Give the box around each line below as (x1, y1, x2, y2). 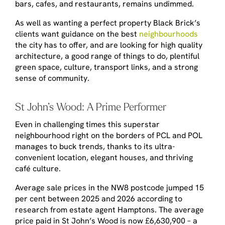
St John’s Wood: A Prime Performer (15, 99, 166, 113)
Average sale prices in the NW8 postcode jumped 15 (15, 182, 204, 193)
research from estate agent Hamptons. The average (15, 204, 204, 215)
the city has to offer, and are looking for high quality (15, 39, 202, 50)
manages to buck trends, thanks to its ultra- (15, 141, 175, 152)
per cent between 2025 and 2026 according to (15, 193, 182, 204)
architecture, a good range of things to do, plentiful (15, 50, 199, 61)
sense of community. (15, 72, 89, 83)
